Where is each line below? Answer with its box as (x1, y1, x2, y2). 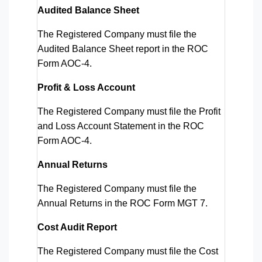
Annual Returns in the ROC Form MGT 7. (37, 198, 208, 208)
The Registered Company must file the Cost (37, 246, 218, 256)
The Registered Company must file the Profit (37, 106, 220, 116)
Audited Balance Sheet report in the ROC (37, 43, 208, 54)
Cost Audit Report (37, 222, 117, 232)
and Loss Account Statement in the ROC (37, 120, 204, 131)
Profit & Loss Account (37, 82, 135, 92)
